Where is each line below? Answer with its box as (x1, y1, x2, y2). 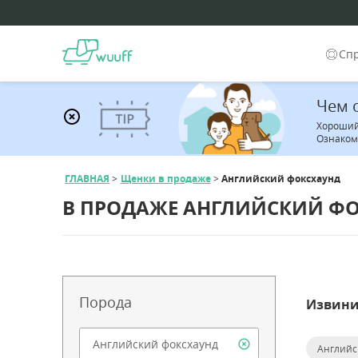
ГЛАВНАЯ (65, 172, 110, 186)
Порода (79, 292, 132, 312)
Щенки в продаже (120, 172, 211, 186)
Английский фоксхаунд (221, 172, 340, 186)
